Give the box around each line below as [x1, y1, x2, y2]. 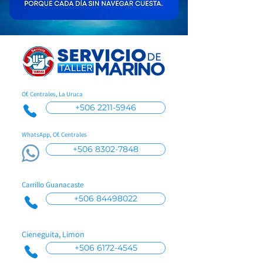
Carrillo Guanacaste [22, 180, 83, 190]
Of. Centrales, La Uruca [22, 90, 83, 98]
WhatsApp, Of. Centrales [22, 130, 87, 139]
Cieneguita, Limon [22, 229, 85, 240]
